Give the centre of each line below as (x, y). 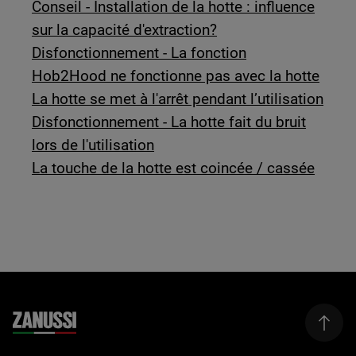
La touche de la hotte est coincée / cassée (174, 168)
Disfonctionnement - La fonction (139, 53)
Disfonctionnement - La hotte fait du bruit (169, 122)
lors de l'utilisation (93, 145)
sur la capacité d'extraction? (125, 30)
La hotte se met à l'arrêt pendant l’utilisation (178, 99)
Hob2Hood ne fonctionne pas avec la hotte (176, 76)
